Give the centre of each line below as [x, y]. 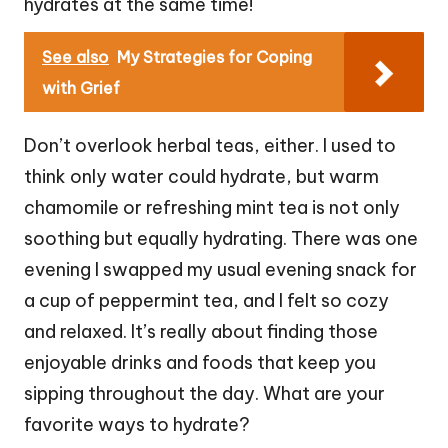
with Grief [81, 87]
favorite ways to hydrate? [137, 424]
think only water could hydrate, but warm [201, 176]
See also [75, 56]
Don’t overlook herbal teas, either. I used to [210, 145]
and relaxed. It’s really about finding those [201, 331]
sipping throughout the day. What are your [204, 393]
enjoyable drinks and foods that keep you [200, 362]
